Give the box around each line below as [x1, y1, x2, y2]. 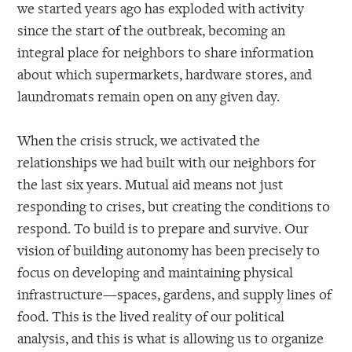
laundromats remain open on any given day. [17, 86, 280, 105]
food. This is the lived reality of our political [17, 306, 285, 326]
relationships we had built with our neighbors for [17, 152, 317, 172]
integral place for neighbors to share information [17, 42, 314, 61]
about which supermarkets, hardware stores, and [17, 64, 313, 83]
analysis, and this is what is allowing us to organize [17, 328, 324, 348]
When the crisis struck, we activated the [17, 130, 261, 150]
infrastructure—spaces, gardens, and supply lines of [17, 284, 332, 304]
